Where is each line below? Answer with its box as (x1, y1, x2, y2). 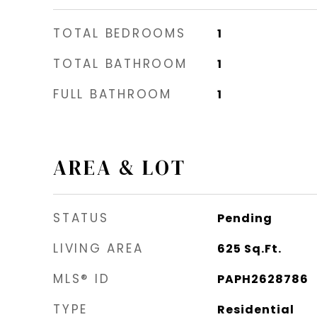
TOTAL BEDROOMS (53, 25, 186, 42)
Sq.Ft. (243, 241, 282, 258)
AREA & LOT (53, 154, 186, 183)
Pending (217, 210, 272, 227)
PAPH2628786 (217, 271, 309, 288)
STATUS (53, 209, 109, 227)
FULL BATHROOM (53, 86, 172, 103)
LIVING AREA (53, 240, 144, 258)
